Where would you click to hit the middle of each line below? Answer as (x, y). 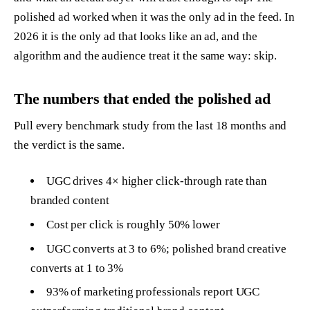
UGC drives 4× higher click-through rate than (157, 181)
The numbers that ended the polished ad (142, 98)
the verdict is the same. (69, 145)
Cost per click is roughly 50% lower (133, 224)
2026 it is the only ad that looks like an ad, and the (136, 36)
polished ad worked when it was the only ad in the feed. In (155, 17)
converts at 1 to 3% (77, 268)
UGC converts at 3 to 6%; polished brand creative (166, 248)
